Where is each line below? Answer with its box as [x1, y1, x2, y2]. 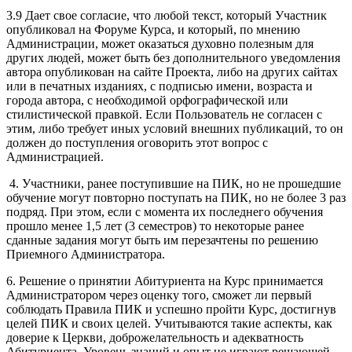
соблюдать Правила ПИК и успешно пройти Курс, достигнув [6, 302, 336, 316]
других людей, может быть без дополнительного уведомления [6, 50, 340, 64]
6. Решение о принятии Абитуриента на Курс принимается [6, 273, 323, 288]
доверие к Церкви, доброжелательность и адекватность [6, 330, 303, 344]
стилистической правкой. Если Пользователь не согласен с [6, 107, 322, 121]
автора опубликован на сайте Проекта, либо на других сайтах [6, 64, 338, 79]
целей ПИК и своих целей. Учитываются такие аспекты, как [6, 316, 332, 330]
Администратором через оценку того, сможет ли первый [6, 288, 312, 302]
